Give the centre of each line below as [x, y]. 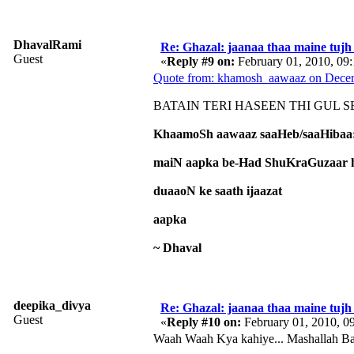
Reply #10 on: [204, 322]
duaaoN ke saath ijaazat [218, 190]
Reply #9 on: [201, 61]
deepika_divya [52, 305]
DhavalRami [47, 44]
